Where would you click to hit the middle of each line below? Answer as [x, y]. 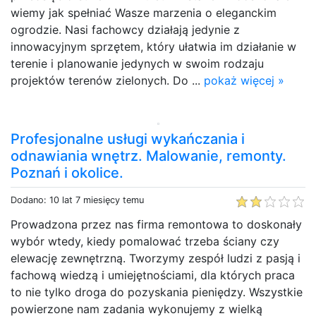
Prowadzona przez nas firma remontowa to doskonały [156, 224]
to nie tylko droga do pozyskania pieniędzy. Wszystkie [157, 292]
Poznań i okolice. [67, 172]
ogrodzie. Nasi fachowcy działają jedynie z [125, 29]
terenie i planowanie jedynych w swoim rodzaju [137, 63]
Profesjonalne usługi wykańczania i [128, 139]
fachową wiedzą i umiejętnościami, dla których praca [153, 275]
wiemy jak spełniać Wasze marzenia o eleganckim [144, 12]
